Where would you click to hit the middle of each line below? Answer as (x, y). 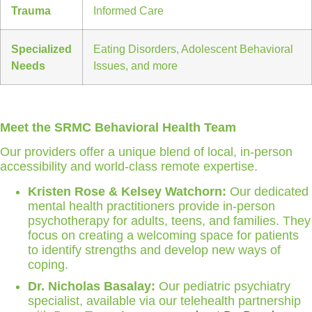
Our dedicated (267, 192)
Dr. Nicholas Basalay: (92, 287)
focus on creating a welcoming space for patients (163, 236)
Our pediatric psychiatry (223, 287)
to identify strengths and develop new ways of (154, 250)
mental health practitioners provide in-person (151, 206)
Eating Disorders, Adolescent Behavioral (193, 49)
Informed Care (128, 11)
